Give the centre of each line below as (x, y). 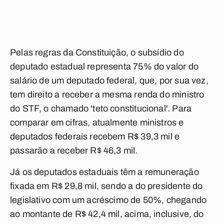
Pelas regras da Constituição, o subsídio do (97, 52)
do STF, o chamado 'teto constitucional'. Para (101, 108)
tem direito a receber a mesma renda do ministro (107, 94)
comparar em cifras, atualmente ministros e (97, 122)
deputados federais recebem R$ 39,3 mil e (95, 136)
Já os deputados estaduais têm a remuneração (104, 172)
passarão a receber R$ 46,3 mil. (74, 150)
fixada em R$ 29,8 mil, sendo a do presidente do (106, 186)
